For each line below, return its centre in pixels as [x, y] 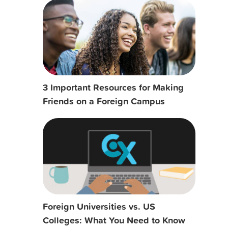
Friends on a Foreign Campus [104, 101]
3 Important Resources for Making [113, 87]
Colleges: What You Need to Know [114, 220]
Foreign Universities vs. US [99, 206]
